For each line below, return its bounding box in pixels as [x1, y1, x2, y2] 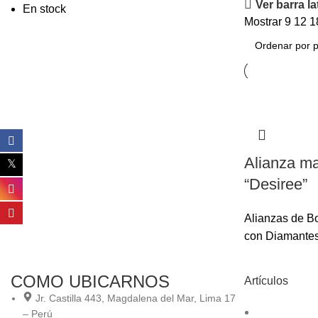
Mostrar [243, 16, 285, 28]
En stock [23, 3, 66, 15]
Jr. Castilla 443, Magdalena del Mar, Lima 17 [35, 292, 236, 304]
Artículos [243, 275, 288, 287]
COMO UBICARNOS [11, 272, 170, 291]
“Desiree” [243, 175, 307, 193]
